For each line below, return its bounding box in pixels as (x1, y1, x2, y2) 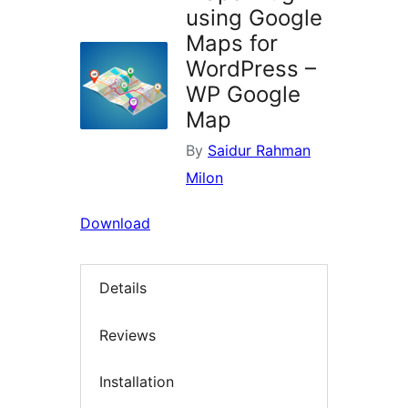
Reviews (99, 325, 156, 344)
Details (99, 279, 147, 298)
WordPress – (186, 56, 316, 83)
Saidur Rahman (208, 141, 311, 160)
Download (80, 214, 150, 233)
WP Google (186, 81, 301, 108)
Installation (99, 372, 174, 392)
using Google (186, 5, 322, 32)
